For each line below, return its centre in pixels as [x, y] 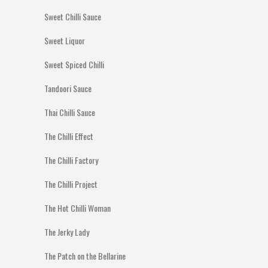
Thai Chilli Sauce [70, 112]
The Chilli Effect [69, 136]
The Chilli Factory [71, 160]
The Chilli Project [71, 184]
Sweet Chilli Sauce [73, 16]
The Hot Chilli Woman [77, 208]
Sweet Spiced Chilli [74, 64]
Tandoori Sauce [68, 88]
